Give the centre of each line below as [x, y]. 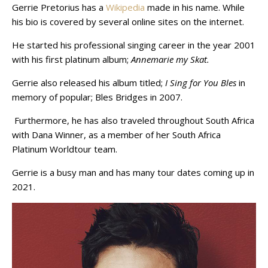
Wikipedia [125, 7]
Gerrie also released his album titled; [89, 83]
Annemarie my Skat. [170, 60]
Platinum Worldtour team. [65, 149]
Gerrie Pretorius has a [59, 7]
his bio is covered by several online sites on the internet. [128, 22]
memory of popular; [52, 97]
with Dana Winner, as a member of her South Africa [116, 135]
